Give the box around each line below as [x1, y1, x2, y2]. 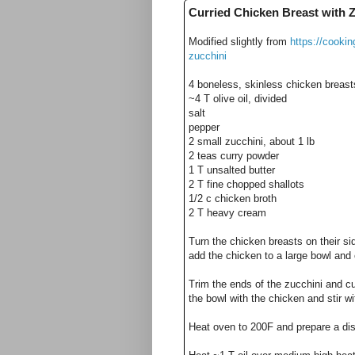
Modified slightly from [189, 35, 290, 48]
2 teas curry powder [189, 149, 279, 162]
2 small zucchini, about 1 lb [189, 135, 315, 147]
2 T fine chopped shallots [189, 177, 304, 190]
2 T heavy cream [189, 206, 266, 219]
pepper [189, 120, 219, 133]
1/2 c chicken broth [189, 192, 277, 204]
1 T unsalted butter [189, 163, 275, 176]
